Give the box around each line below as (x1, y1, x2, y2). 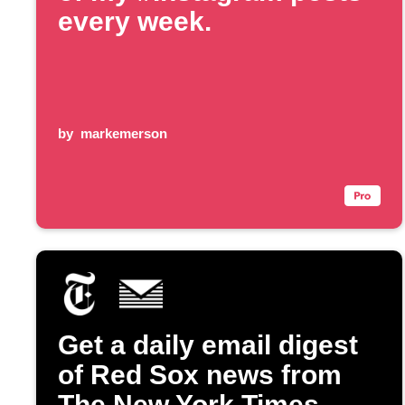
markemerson (80, 126, 167, 142)
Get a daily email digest (58, 330, 358, 361)
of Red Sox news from (58, 360, 342, 391)
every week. (58, 6, 212, 37)
